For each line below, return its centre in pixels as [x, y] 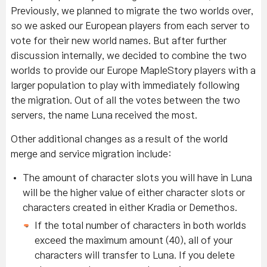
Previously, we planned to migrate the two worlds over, [132, 11]
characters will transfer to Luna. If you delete [135, 255]
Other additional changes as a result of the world [119, 139]
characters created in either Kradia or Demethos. [130, 207]
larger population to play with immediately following [125, 85]
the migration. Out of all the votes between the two [125, 100]
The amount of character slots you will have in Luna [137, 178]
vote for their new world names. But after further [119, 41]
